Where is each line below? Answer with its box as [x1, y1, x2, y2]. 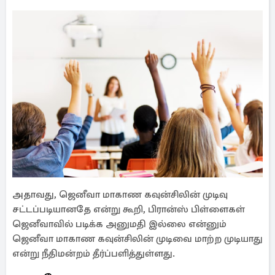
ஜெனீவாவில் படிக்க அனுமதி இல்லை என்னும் [12, 218, 227, 230]
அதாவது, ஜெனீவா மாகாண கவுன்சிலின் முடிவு [12, 188, 228, 201]
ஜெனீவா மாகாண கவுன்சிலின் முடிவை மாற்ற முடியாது [12, 233, 263, 245]
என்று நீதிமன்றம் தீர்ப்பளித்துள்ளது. [12, 247, 175, 260]
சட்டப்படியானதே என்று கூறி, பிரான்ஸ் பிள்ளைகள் [12, 203, 245, 215]
